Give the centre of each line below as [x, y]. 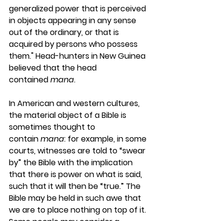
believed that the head [54, 68]
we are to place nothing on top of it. [78, 210]
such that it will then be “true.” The [76, 186]
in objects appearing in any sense [74, 20]
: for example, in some [106, 139]
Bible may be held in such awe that [76, 198]
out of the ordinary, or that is [65, 32]
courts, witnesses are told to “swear [78, 151]
